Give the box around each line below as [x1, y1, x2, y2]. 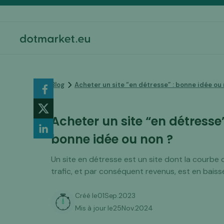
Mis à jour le [75, 203, 113, 212]
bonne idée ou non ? [51, 131, 173, 147]
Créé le [75, 191, 98, 200]
